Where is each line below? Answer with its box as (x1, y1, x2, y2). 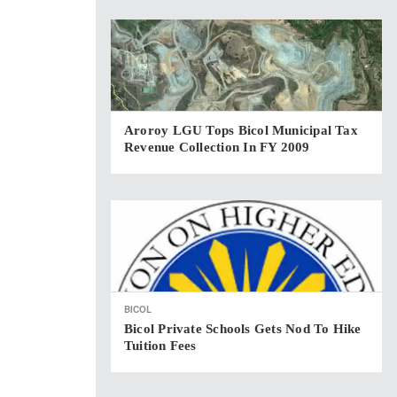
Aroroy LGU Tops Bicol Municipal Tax (124, 123, 358, 137)
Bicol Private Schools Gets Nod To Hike (124, 322, 362, 336)
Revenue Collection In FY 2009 (124, 140, 310, 154)
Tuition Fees (124, 339, 197, 353)
